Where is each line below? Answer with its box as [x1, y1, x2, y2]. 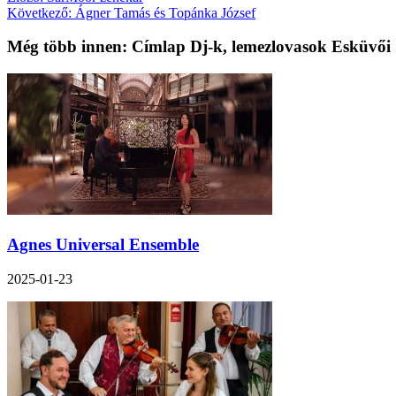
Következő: [7, 4, 72, 20]
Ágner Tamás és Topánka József [72, 4, 255, 20]
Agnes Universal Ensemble [7, 234, 199, 254]
